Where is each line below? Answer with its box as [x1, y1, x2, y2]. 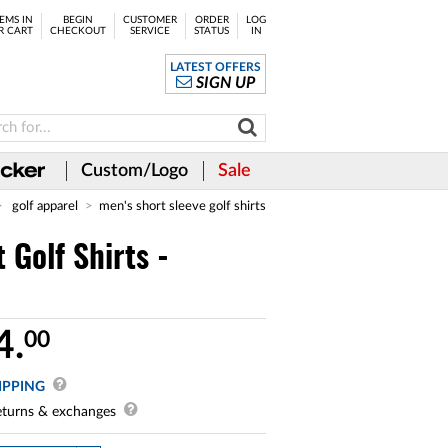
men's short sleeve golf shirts [99, 200, 266, 212]
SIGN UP [196, 75, 256, 91]
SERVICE [130, 26, 170, 36]
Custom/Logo [81, 162, 188, 180]
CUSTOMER [123, 15, 177, 25]
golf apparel [12, 200, 79, 212]
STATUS [194, 26, 229, 36]
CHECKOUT [50, 26, 106, 36]
